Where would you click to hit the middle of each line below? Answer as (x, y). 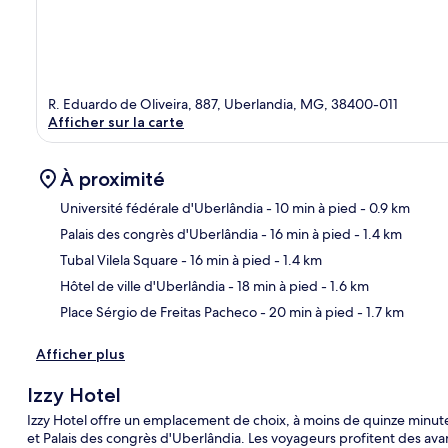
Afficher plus (80, 353)
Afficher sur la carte (116, 121)
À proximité (112, 178)
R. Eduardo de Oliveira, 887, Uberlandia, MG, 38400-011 (223, 103)
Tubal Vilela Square (119, 259)
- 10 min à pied (310, 207)
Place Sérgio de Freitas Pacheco (158, 311)
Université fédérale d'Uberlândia (161, 207)
